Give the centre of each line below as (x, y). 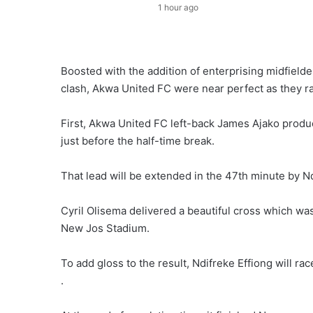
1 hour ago (178, 8)
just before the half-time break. (138, 141)
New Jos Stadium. (105, 228)
